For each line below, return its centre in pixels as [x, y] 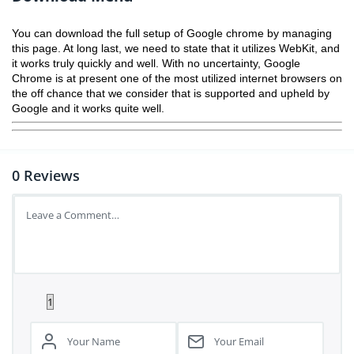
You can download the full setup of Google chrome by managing [172, 33]
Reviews [50, 175]
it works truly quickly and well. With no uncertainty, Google [156, 63]
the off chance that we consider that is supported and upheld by [171, 93]
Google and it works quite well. [88, 108]
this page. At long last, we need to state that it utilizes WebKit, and [176, 48]
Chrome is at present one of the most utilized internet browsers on [177, 78]
